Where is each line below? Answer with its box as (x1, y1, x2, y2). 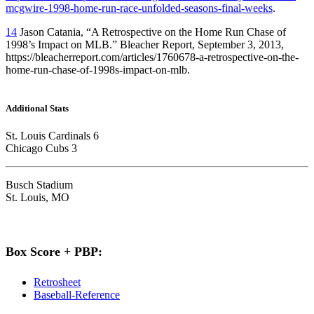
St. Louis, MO (6, 191, 69, 204)
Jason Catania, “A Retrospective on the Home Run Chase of (17, 25, 286, 38)
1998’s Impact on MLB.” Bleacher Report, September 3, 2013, (6, 38, 284, 50)
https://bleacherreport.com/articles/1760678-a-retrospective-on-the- (6, 50, 299, 63)
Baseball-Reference (34, 289, 120, 301)
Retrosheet (34, 276, 81, 289)
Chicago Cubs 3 (6, 142, 77, 155)
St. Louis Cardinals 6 (6, 130, 99, 142)
